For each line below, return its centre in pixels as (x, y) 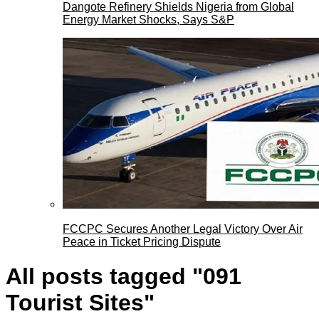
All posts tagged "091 (124, 277)
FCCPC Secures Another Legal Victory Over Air (183, 229)
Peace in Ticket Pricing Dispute (142, 241)
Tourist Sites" (80, 303)
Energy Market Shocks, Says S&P (148, 19)
